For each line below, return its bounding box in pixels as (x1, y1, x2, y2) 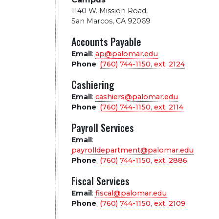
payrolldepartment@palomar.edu (71, 146, 194, 154)
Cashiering (71, 77, 114, 92)
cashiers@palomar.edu (95, 92, 178, 101)
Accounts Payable (71, 34, 141, 49)
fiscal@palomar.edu (95, 189, 167, 197)
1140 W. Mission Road (71, 6, 146, 15)
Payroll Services (71, 120, 134, 135)
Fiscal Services (71, 174, 130, 188)
